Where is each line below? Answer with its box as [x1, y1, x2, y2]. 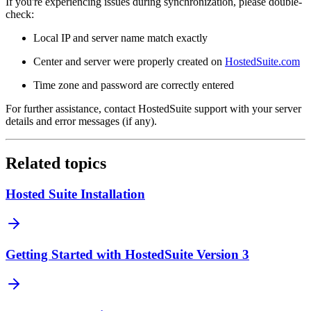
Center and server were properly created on [33, 56, 225, 68]
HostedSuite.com [225, 56, 300, 68]
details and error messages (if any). [6, 115, 157, 128]
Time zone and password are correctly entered [33, 79, 234, 92]
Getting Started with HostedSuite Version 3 [6, 247, 249, 262]
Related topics [6, 154, 106, 173]
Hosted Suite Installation [6, 186, 145, 201]
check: [6, 8, 34, 21]
